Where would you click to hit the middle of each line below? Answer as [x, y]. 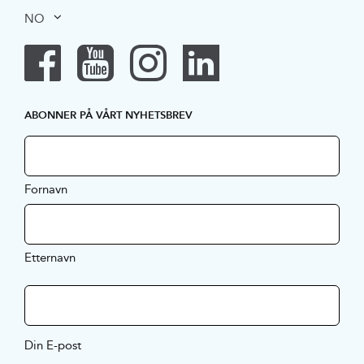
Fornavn [45, 189]
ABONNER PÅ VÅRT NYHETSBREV [108, 115]
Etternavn [50, 258]
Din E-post [52, 345]
